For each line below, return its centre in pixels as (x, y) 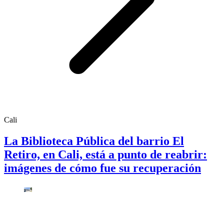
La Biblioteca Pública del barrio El (94, 141)
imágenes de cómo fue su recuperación (102, 168)
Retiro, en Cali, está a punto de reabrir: (105, 154)
